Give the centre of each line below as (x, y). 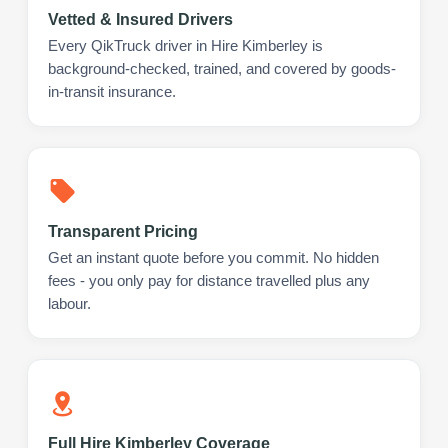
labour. (69, 303)
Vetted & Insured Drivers (140, 19)
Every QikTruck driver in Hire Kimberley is (185, 45)
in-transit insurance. (112, 91)
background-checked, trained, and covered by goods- (222, 68)
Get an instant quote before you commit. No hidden (213, 257)
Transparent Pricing (123, 231)
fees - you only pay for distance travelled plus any (209, 280)
